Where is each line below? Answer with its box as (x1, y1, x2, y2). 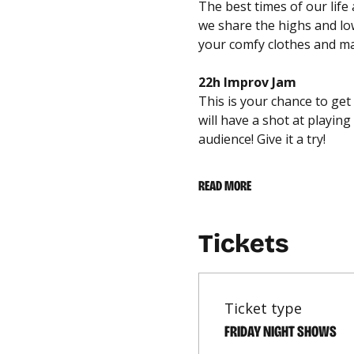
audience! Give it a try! (198, 130, 326, 148)
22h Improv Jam (198, 73, 296, 91)
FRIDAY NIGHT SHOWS (224, 321, 337, 341)
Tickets (198, 228, 289, 259)
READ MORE (198, 176, 251, 194)
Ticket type (224, 298, 302, 318)
